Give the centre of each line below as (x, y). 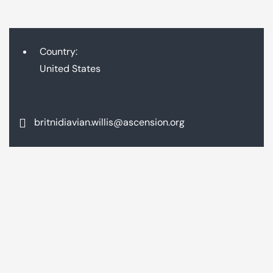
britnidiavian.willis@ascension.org (109, 122)
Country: (58, 52)
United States (70, 69)
